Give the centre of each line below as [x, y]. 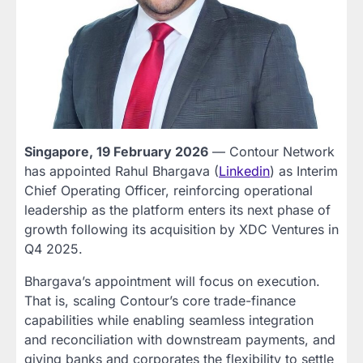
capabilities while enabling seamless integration [169, 320]
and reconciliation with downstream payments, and [180, 339]
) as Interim [304, 171]
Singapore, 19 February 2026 [116, 151]
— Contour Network [271, 151]
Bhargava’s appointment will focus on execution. [172, 281]
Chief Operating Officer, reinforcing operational [169, 190]
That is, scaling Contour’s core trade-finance [160, 300]
